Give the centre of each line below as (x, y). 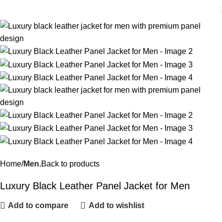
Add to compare (38, 206)
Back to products (70, 164)
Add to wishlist (116, 206)
